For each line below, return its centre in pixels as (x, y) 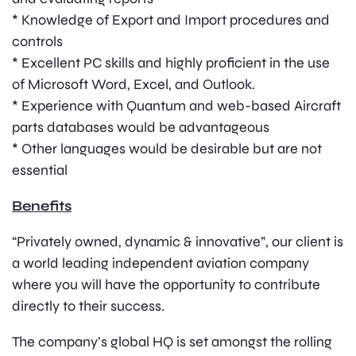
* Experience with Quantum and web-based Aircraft (176, 106)
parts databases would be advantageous (141, 128)
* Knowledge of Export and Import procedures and (171, 20)
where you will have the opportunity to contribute (166, 285)
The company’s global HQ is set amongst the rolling (172, 342)
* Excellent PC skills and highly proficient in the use (171, 63)
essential (40, 170)
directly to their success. (88, 306)
